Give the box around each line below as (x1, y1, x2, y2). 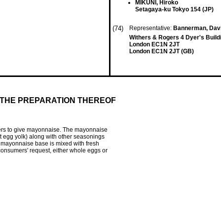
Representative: (129, 25, 173, 32)
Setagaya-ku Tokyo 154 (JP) (135, 6, 214, 13)
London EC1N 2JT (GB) (129, 48, 194, 55)
